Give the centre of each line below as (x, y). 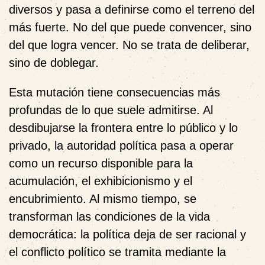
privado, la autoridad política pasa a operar (121, 146)
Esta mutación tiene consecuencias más (114, 92)
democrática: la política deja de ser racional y (127, 234)
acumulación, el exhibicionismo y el (101, 181)
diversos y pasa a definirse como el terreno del (132, 9)
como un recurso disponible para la (101, 163)
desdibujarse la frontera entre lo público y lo (123, 128)
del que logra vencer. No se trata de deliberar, (129, 45)
